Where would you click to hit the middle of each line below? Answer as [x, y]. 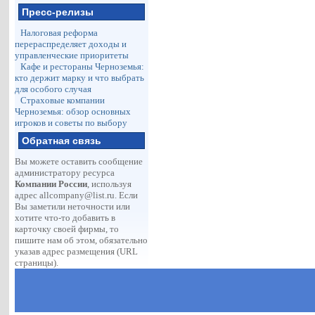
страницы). [37, 263]
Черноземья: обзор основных [73, 111]
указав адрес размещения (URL [77, 251]
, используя [110, 184]
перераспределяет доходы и [71, 44]
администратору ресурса [65, 173]
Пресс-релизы [58, 12]
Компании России [51, 184]
